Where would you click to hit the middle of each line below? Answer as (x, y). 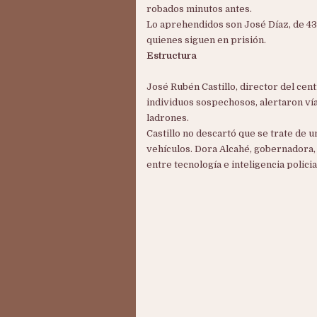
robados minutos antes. (199, 9)
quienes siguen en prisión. (206, 40)
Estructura (172, 56)
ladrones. (168, 118)
